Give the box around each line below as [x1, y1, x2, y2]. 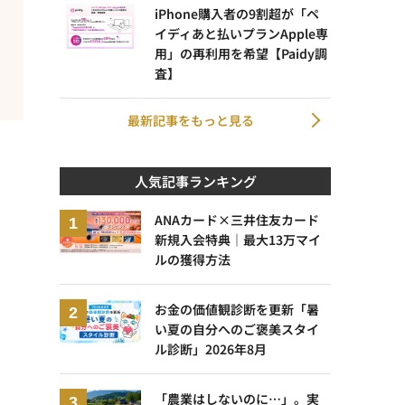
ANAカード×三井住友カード [155, 210, 319, 229]
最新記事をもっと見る [127, 110, 254, 129]
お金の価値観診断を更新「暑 [155, 299, 319, 318]
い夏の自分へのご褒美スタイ [155, 319, 319, 338]
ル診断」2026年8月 [155, 339, 267, 358]
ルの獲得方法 [155, 250, 231, 268]
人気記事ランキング [134, 171, 257, 191]
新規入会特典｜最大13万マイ [155, 230, 321, 249]
